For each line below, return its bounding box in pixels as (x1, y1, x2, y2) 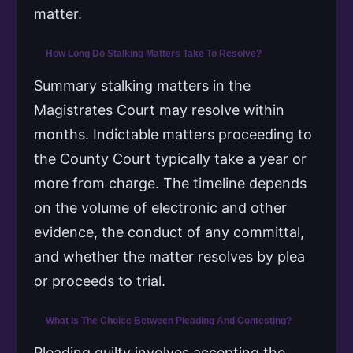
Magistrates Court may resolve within (34, 102, 284, 119)
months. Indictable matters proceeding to (34, 126, 312, 143)
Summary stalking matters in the (34, 77, 251, 95)
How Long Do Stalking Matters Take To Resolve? (46, 48, 262, 60)
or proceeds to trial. (34, 273, 165, 290)
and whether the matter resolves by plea (34, 248, 305, 266)
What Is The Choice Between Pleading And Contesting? (46, 315, 292, 327)
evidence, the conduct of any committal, (34, 224, 304, 241)
